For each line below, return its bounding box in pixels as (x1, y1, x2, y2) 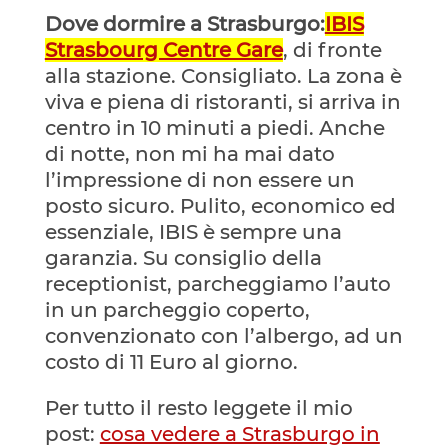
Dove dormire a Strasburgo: (44, 12, 325, 37)
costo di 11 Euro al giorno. (44, 350, 298, 375)
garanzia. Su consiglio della (44, 246, 322, 271)
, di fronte (282, 38, 382, 63)
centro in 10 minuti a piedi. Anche (44, 116, 385, 141)
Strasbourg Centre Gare (44, 38, 283, 63)
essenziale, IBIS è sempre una (44, 220, 342, 245)
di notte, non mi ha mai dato (44, 142, 335, 167)
